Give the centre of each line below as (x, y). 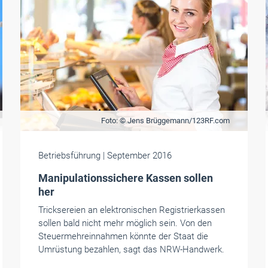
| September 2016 (137, 156)
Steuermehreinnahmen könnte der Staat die (123, 236)
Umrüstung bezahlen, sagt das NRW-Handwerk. (131, 249)
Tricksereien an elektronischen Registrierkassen (131, 210)
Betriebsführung (70, 156)
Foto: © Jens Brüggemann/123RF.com (165, 121)
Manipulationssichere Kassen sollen (125, 178)
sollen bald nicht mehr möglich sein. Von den (125, 223)
